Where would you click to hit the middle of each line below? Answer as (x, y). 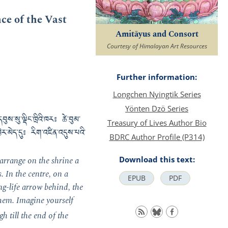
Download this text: (157, 159)
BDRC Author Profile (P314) (157, 137)
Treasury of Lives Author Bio (157, 122)
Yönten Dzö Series (157, 108)
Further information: (157, 77)
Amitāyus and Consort (157, 34)
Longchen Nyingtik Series (157, 94)
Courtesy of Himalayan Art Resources (157, 46)
